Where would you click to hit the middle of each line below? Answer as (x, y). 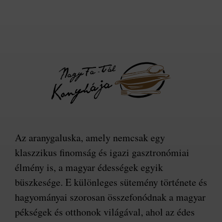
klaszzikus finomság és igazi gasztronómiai (102, 153)
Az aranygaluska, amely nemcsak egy (90, 138)
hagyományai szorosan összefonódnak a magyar (110, 197)
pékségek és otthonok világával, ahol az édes (105, 212)
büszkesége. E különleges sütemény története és (111, 182)
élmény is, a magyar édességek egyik (89, 167)
